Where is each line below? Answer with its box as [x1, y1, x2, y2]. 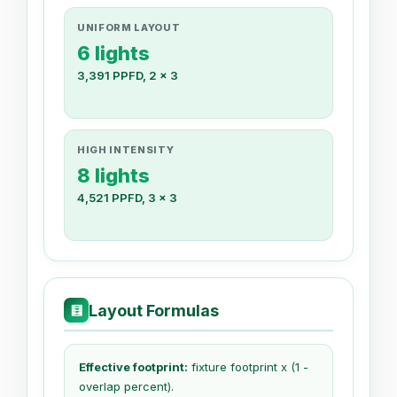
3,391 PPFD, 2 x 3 [77, 68, 178, 83]
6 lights [77, 42, 150, 66]
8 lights [77, 164, 150, 188]
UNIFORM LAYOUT [77, 21, 181, 35]
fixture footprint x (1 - [188, 360, 308, 375]
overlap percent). [79, 379, 174, 394]
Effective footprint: [79, 360, 188, 375]
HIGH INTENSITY [77, 144, 175, 157]
